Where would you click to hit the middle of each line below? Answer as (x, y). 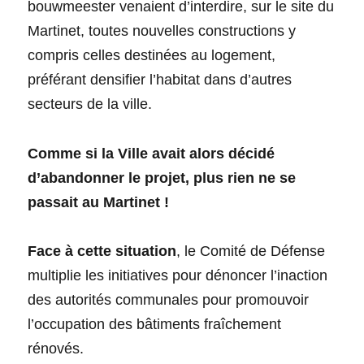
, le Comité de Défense (251, 251)
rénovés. (56, 348)
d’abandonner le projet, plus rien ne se (162, 178)
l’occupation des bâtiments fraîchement (155, 324)
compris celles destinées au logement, (152, 55)
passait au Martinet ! (99, 202)
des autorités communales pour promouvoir (169, 299)
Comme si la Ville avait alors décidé (152, 153)
